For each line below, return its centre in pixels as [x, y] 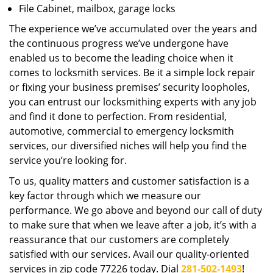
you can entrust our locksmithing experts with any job [133, 102]
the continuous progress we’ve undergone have [119, 43]
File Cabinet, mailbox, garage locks [97, 9]
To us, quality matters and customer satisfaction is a [129, 181]
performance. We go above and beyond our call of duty [136, 210]
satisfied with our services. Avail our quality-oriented [129, 254]
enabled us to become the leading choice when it [121, 58]
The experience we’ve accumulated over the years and [133, 29]
